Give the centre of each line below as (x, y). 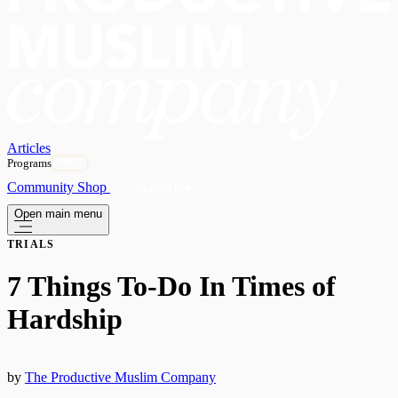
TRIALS (31, 245)
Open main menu (58, 214)
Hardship (65, 319)
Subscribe (163, 188)
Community (42, 187)
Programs (29, 163)
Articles (29, 148)
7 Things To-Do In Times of (171, 287)
